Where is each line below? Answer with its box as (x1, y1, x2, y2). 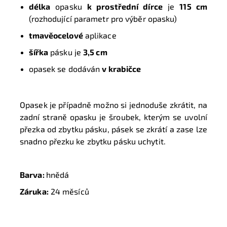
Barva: (20, 170, 46, 180)
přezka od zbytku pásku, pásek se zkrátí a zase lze (20, 124, 207, 134)
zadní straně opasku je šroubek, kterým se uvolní (20, 112, 207, 122)
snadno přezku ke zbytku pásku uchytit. (20, 136, 166, 146)
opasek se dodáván (28, 64, 102, 74)
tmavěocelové (28, 30, 83, 41)
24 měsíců (48, 186, 89, 197)
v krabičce (102, 64, 141, 74)
